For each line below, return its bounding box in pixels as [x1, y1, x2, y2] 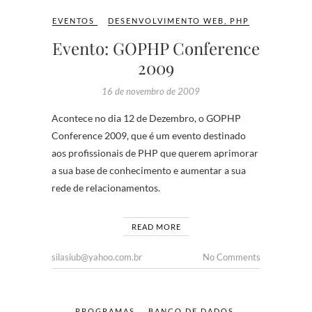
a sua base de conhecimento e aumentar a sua [52, 164, 246, 176]
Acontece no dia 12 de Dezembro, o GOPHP [52, 112, 241, 124]
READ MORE [131, 222, 181, 231]
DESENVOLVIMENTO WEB [108, 16, 224, 25]
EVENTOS [52, 16, 95, 25]
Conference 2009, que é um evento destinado [52, 130, 246, 141]
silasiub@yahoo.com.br [52, 251, 142, 263]
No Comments [203, 251, 260, 263]
